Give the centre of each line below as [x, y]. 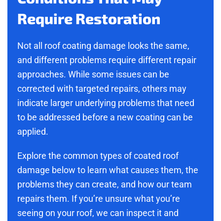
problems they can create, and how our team [105, 184]
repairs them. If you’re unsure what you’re [99, 199]
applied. [33, 132]
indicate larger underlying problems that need [106, 103]
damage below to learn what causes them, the [108, 170]
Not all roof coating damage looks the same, [103, 46]
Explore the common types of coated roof [98, 156]
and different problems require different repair [107, 60]
